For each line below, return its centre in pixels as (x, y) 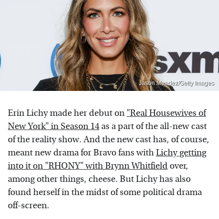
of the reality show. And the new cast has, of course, (109, 139)
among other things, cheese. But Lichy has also (99, 179)
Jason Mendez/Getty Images (176, 83)
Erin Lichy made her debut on (67, 113)
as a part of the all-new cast (153, 126)
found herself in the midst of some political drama (105, 192)
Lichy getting (181, 153)
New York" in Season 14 (54, 126)
